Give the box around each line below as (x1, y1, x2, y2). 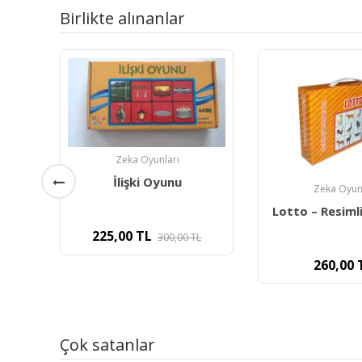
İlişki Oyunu (113, 173, 183, 190)
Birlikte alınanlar (60, 7, 186, 30)
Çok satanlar (60, 334, 156, 356)
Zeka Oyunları (116, 152, 180, 166)
